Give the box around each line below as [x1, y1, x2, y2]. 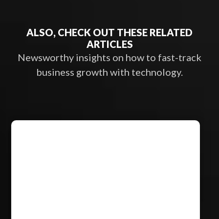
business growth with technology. [36, 66, 183, 78]
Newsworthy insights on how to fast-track [18, 51, 201, 63]
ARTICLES [86, 38, 133, 50]
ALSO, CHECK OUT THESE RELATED [26, 26, 193, 38]
